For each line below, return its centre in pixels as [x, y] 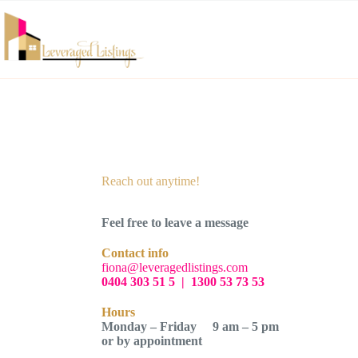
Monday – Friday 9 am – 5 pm [191, 326]
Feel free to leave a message [175, 223]
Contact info [135, 253]
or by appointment [154, 341]
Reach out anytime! [151, 181]
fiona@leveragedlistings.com [175, 267]
